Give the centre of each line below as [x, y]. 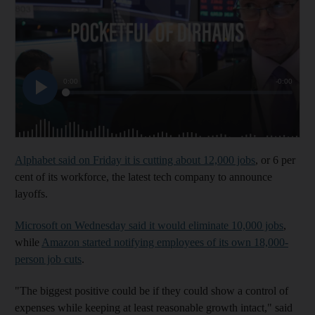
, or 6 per [275, 160]
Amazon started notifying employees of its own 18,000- [165, 242]
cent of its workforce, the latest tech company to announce [143, 176]
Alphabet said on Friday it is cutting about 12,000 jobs [135, 160]
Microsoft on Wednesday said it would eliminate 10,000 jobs [149, 225]
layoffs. [31, 193]
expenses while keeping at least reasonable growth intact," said [154, 307]
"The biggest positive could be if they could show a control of [152, 290]
